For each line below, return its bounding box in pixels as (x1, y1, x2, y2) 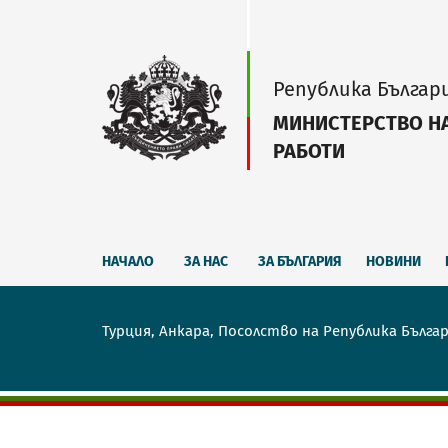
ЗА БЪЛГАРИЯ (258, 253, 342, 270)
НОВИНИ (366, 253, 421, 270)
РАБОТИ (273, 139, 345, 163)
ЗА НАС (184, 253, 228, 270)
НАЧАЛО (102, 253, 154, 270)
